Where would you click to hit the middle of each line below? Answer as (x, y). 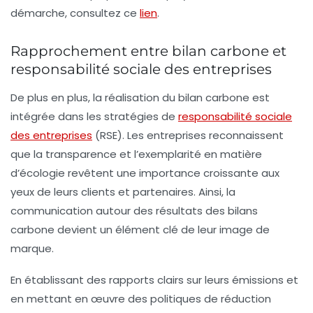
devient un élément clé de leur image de (162, 230)
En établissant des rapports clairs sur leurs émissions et (154, 280)
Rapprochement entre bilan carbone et (148, 51)
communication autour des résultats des (119, 211)
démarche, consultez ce (75, 13)
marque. (32, 249)
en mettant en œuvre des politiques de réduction (141, 299)
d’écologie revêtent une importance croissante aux (145, 173)
